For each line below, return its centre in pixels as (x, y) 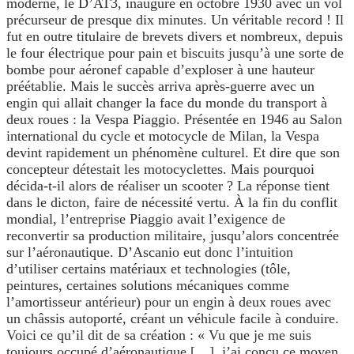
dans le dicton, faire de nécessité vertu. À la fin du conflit (172, 203)
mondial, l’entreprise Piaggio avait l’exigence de (146, 219)
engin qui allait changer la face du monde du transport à (167, 103)
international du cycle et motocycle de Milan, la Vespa (163, 136)
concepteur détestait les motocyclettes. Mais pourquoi (160, 169)
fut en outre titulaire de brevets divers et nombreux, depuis (175, 37)
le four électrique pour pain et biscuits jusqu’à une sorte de (175, 53)
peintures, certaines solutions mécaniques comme (148, 286)
